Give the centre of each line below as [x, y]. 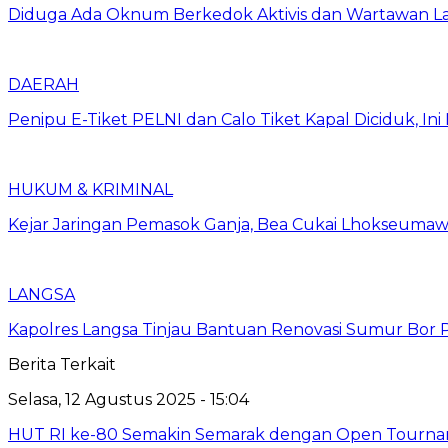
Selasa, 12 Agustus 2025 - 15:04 [128, 399]
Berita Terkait [62, 364]
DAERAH [43, 84]
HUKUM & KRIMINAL [90, 189]
